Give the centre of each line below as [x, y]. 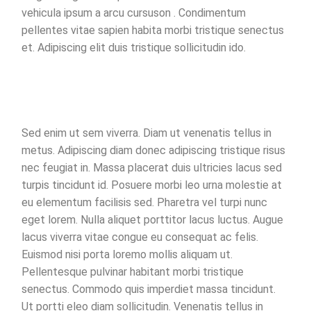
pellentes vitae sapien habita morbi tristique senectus [153, 30]
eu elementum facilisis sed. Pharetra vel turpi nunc [145, 202]
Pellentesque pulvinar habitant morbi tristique [133, 271]
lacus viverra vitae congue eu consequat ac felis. [140, 237]
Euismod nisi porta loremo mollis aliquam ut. [127, 254]
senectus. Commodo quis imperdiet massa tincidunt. [149, 289]
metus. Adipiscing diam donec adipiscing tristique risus [154, 150]
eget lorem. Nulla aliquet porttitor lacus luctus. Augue [153, 219]
